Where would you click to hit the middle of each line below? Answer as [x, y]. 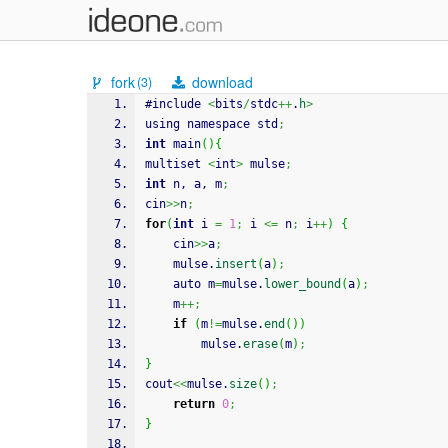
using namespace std [211, 124]
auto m [194, 284]
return [194, 404]
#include [176, 104]
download [221, 82]
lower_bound [302, 284]
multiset [176, 164]
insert [236, 264]
